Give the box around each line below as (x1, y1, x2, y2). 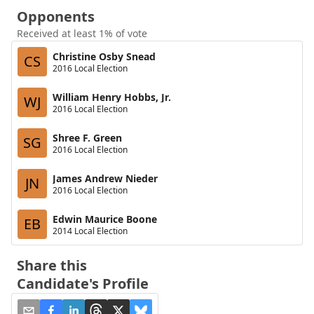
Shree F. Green (53, 130, 122, 144)
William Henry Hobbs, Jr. (53, 90, 171, 104)
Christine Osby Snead (53, 49, 156, 63)
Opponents (17, 7, 95, 26)
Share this (17, 256, 87, 275)
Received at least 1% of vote (17, 27, 147, 40)
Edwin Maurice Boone (53, 212, 157, 226)
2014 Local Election (53, 224, 128, 237)
